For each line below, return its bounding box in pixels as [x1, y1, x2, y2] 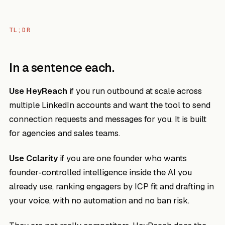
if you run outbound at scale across [67, 85, 202, 96]
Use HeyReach [9, 85, 67, 96]
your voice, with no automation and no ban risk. [9, 195, 189, 206]
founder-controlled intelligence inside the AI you [9, 167, 192, 178]
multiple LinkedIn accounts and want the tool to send [9, 99, 210, 110]
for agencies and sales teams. [9, 128, 120, 139]
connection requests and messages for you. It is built [9, 114, 206, 125]
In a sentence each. [9, 60, 115, 75]
